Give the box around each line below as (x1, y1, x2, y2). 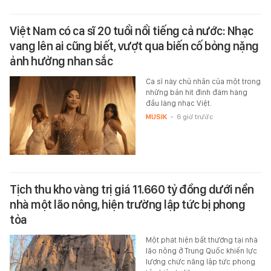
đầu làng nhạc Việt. (145, 99, 212, 108)
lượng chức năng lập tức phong (145, 256, 255, 266)
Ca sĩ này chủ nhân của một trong (145, 77, 261, 87)
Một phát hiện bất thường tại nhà (145, 235, 258, 244)
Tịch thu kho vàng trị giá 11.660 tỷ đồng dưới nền (10, 181, 254, 197)
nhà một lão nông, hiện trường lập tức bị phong (10, 197, 245, 212)
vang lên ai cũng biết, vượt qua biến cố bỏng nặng (10, 39, 259, 54)
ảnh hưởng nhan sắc (10, 54, 113, 69)
